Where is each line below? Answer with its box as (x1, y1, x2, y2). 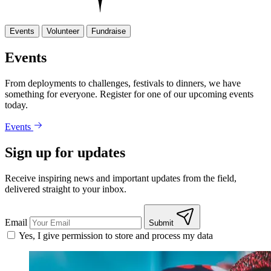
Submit (149, 218, 174, 227)
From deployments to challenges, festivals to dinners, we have (5, 77, 241, 88)
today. (5, 99, 28, 110)
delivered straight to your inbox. (5, 183, 126, 194)
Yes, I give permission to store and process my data (19, 230, 213, 241)
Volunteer (47, 27, 79, 36)
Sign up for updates (5, 144, 125, 160)
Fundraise (91, 27, 126, 36)
